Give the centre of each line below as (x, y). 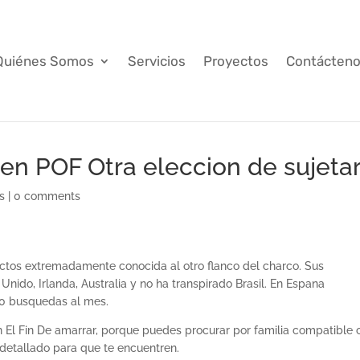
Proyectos (236, 61)
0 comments (47, 196)
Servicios (157, 61)
